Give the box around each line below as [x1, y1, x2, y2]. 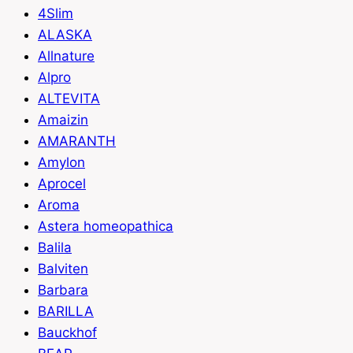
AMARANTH [38, 133, 116, 150]
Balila [38, 240, 72, 256]
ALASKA [38, 27, 92, 43]
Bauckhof [38, 325, 97, 341]
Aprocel [38, 176, 86, 192]
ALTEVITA [38, 91, 100, 107]
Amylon [38, 154, 85, 171]
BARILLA [38, 303, 94, 320]
